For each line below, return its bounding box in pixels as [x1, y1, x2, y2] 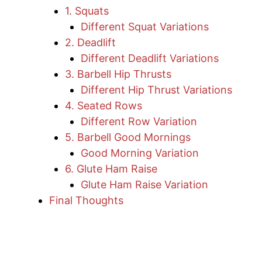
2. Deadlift [65, 36, 116, 49]
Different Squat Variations [81, 20, 209, 33]
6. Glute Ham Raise [65, 163, 157, 175]
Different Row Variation [81, 115, 197, 128]
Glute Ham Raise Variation [81, 178, 208, 191]
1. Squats [65, 5, 109, 18]
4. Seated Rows [65, 99, 142, 112]
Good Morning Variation [81, 147, 199, 160]
